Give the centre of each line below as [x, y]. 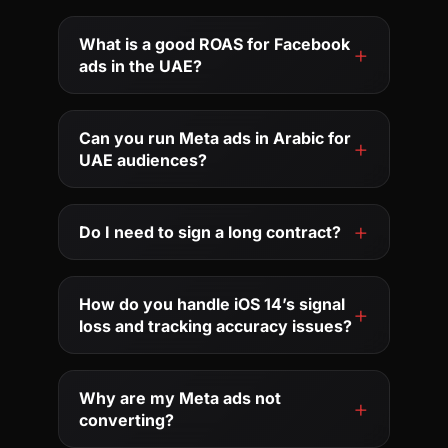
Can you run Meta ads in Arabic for [215, 137]
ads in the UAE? [141, 65]
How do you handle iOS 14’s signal [212, 303]
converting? [127, 419]
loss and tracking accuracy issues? [216, 325]
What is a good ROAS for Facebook [215, 43]
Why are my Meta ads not [180, 397]
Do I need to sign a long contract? [210, 231]
